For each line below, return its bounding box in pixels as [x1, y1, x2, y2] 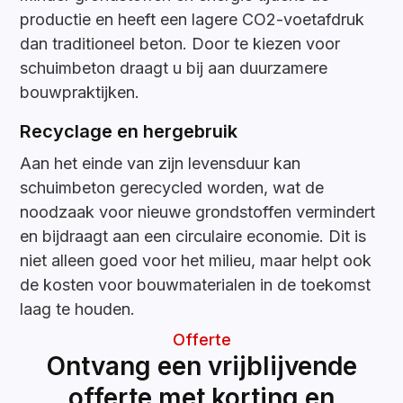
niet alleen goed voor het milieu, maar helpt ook [20, 251, 372, 271]
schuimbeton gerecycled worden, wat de [20, 178, 325, 198]
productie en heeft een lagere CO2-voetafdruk [20, 10, 365, 30]
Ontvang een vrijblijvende [46, 351, 357, 382]
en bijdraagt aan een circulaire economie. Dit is [20, 227, 367, 246]
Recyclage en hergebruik [20, 121, 238, 143]
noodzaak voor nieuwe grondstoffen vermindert [20, 202, 376, 222]
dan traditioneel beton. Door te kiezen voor [20, 34, 341, 54]
